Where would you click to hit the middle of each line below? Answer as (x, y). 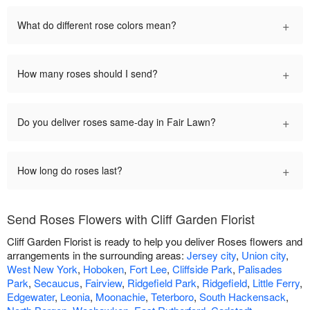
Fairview (103, 282)
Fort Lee (148, 268)
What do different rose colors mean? (97, 25)
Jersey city (211, 255)
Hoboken (103, 268)
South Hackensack (243, 296)
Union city (264, 255)
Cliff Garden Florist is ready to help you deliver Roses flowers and (155, 241)
